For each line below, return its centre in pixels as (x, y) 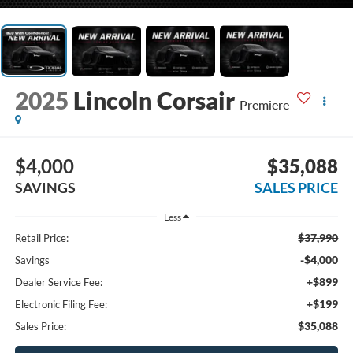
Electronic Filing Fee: (61, 304)
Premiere (264, 105)
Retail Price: (41, 238)
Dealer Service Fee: (58, 282)
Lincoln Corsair (154, 100)
